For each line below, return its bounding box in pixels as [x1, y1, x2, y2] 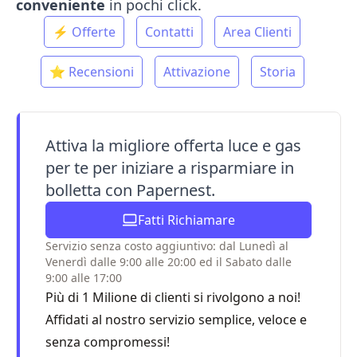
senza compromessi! [45, 333, 170, 351]
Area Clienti [223, 23, 292, 41]
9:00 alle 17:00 [45, 270, 122, 285]
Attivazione [163, 63, 230, 80]
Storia [259, 63, 296, 80]
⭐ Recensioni [49, 63, 134, 80]
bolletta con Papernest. [45, 179, 215, 201]
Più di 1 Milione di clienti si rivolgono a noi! [45, 288, 300, 306]
